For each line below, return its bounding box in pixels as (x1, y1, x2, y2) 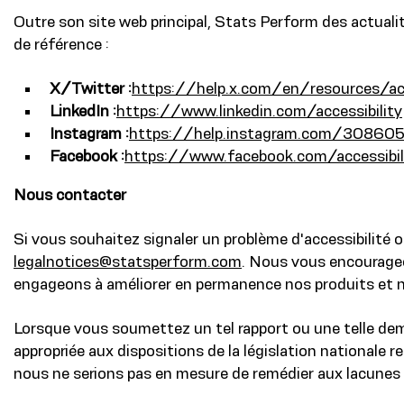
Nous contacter (14, 186, 126, 204)
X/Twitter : (50, 79, 132, 97)
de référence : (14, 35, 109, 53)
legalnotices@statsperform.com (14, 252, 242, 271)
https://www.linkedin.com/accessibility (116, 102, 402, 120)
